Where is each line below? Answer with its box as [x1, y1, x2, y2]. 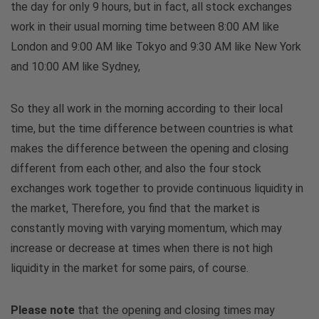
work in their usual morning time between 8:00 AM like [11, 19, 279, 33]
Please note [11, 303, 75, 317]
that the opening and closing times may [75, 303, 275, 317]
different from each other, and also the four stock [11, 161, 261, 175]
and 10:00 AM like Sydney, [11, 59, 140, 73]
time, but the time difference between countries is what [11, 121, 293, 135]
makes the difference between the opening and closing [11, 141, 288, 155]
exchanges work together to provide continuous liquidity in [11, 181, 303, 195]
